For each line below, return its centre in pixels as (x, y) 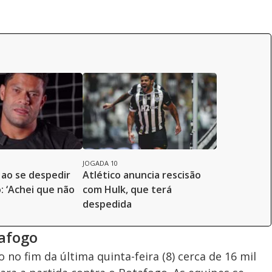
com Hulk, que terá (127, 190)
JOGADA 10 (100, 163)
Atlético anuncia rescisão (142, 175)
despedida (107, 204)
